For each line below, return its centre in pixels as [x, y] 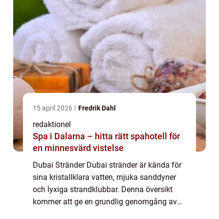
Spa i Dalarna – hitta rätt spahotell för [106, 136]
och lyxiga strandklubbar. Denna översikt [103, 189]
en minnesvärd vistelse [78, 148]
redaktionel [52, 124]
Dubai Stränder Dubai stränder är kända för [107, 165]
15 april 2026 [53, 108]
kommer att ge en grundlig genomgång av [105, 201]
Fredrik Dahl [97, 108]
